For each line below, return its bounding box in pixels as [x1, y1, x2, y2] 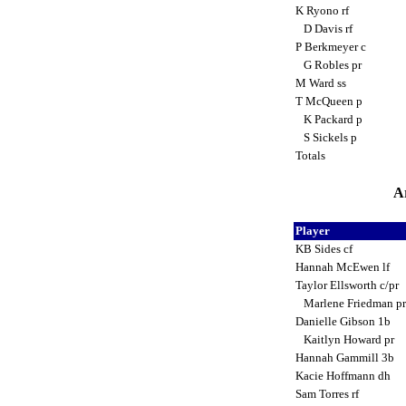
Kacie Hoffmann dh [295, 368, 393, 382]
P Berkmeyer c [295, 39, 369, 53]
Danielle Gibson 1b [295, 314, 393, 328]
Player [295, 223, 333, 237]
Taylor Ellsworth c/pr [295, 277, 401, 292]
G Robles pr [295, 57, 364, 72]
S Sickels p [295, 130, 360, 144]
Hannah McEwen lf [295, 259, 392, 274]
